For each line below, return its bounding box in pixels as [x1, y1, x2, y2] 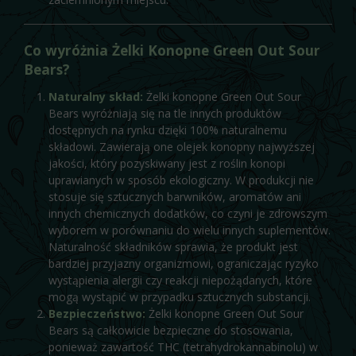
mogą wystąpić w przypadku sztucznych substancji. [48, 288, 311, 304]
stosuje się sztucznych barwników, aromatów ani [48, 188, 301, 204]
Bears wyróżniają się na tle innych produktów [48, 105, 281, 121]
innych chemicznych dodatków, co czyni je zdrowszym [48, 205, 327, 221]
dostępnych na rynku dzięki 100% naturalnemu [48, 122, 287, 137]
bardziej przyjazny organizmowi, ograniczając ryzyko [48, 255, 319, 271]
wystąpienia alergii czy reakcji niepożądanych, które [48, 272, 312, 288]
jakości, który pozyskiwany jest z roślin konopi [48, 155, 285, 171]
